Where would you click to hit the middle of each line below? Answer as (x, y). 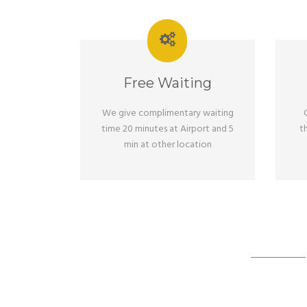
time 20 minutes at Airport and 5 (168, 129)
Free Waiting (168, 83)
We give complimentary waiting (168, 113)
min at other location (168, 145)
